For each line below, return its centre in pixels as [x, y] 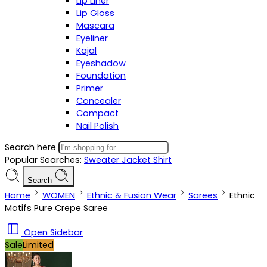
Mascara [95, 26]
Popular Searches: [44, 159]
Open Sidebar [53, 232]
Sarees [203, 195]
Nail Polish [97, 126]
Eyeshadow [101, 63]
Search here [32, 147]
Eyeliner [92, 38]
